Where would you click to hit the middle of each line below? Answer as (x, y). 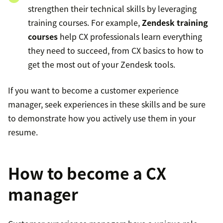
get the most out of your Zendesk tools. (102, 64)
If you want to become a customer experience (93, 90)
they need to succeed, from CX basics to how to (116, 51)
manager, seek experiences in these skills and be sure (107, 104)
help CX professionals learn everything (130, 37)
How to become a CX (87, 173)
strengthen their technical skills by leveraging (112, 9)
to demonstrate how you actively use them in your (102, 118)
